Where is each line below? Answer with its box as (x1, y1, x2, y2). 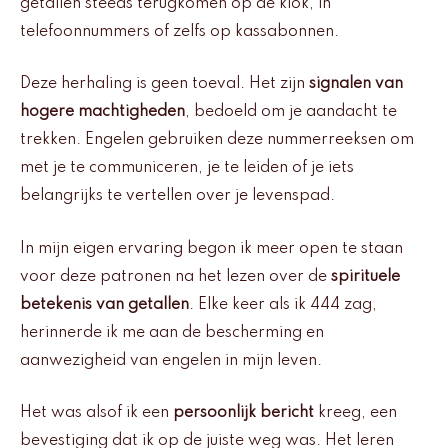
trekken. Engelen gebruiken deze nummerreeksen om (20, 132, 414, 149)
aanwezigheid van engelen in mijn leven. (20, 352, 322, 369)
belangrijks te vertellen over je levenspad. (20, 188, 335, 205)
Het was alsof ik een (20, 405, 173, 422)
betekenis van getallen (20, 296, 189, 313)
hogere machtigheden (20, 104, 185, 121)
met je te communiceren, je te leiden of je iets (20, 160, 354, 177)
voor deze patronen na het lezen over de (20, 268, 331, 285)
